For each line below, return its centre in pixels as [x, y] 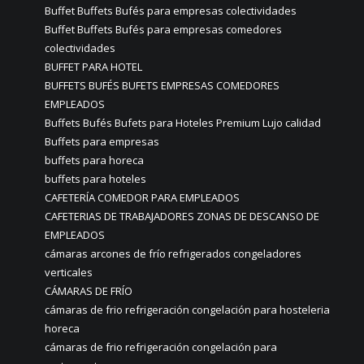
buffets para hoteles [95, 179]
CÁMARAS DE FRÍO [89, 291]
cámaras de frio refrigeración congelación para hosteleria [187, 310]
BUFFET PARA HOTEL [93, 67]
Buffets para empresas [102, 142]
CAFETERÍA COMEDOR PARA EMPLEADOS [142, 198]
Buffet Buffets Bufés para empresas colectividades [171, 11]
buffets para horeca [94, 160]
